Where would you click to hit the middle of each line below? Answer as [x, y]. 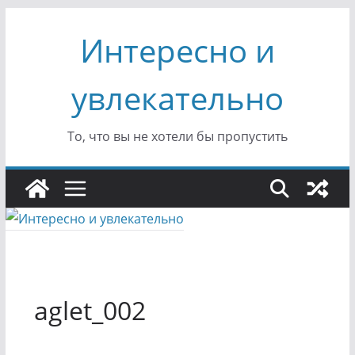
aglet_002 [90, 310]
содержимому [48, 63]
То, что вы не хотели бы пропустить [177, 136]
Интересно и [177, 50]
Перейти [31, 18]
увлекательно [177, 98]
